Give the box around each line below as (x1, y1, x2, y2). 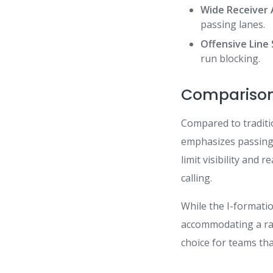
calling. (181, 171, 213, 185)
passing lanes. (200, 18, 266, 31)
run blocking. (200, 52, 261, 65)
